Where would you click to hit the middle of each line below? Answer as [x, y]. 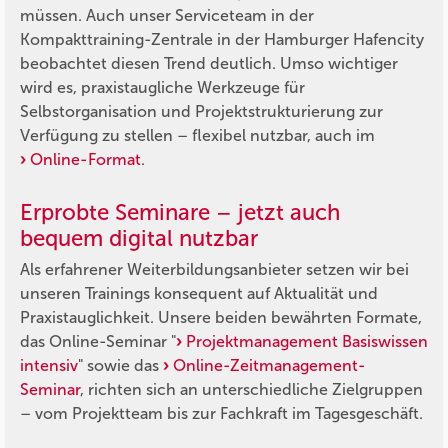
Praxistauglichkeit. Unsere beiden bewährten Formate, [221, 318]
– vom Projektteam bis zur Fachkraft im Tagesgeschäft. [221, 414]
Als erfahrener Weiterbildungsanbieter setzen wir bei [214, 270]
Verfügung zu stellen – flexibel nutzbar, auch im [197, 135]
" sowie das [120, 366]
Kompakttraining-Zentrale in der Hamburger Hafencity [222, 39]
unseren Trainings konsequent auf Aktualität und [199, 294]
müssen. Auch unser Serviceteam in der [167, 15]
